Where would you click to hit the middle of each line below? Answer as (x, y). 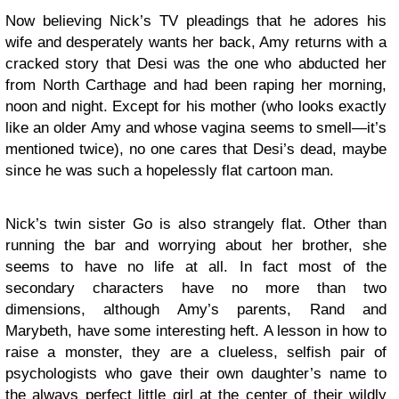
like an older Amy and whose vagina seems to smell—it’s (196, 128)
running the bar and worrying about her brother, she (196, 245)
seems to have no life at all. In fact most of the (196, 267)
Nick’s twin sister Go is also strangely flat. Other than (196, 224)
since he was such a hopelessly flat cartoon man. (170, 171)
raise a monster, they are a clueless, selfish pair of (196, 352)
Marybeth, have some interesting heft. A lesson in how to (196, 331)
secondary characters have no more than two (196, 288)
